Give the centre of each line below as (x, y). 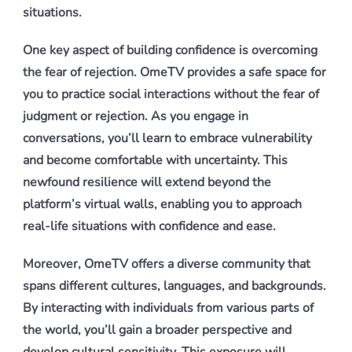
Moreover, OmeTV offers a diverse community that (167, 264)
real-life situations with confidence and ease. (149, 226)
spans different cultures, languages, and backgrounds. (174, 286)
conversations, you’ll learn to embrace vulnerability (167, 138)
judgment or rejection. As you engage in (136, 116)
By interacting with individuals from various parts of (168, 308)
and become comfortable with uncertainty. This (155, 160)
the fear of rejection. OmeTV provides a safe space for (174, 72)
